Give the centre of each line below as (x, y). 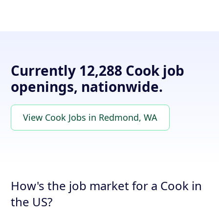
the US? (32, 202)
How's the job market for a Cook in (107, 186)
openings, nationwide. (87, 87)
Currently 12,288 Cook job (98, 71)
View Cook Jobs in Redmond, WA (90, 118)
